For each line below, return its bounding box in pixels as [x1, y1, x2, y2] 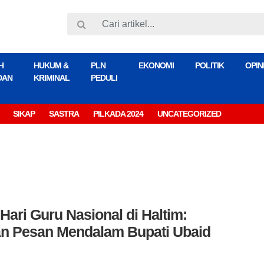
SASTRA [49, 108, 79, 118]
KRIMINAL [34, 72, 70, 82]
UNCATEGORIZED [157, 108, 221, 118]
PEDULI [91, 72, 117, 82]
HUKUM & [34, 60, 68, 70]
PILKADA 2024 [93, 108, 143, 118]
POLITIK [195, 60, 224, 70]
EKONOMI [138, 60, 174, 70]
